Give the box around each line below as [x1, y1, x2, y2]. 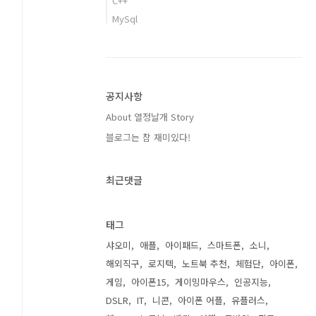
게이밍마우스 [175, 275, 226, 288]
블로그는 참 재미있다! [106, 130, 191, 144]
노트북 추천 [182, 257, 228, 270]
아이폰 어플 [178, 293, 224, 307]
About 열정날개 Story [106, 110, 195, 123]
